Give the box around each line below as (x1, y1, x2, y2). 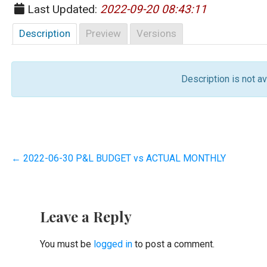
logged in (93, 238, 132, 250)
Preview (85, 27, 121, 39)
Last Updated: (24, 2, 100, 16)
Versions (136, 27, 176, 39)
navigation (10, 175, 105, 201)
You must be (39, 238, 94, 250)
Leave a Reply (39, 206, 132, 226)
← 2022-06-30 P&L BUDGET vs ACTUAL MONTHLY (11, 152, 226, 164)
